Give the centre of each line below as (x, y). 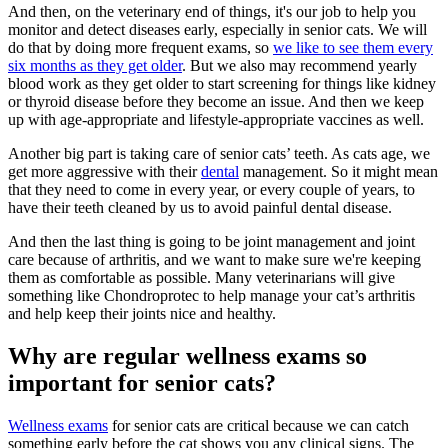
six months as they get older (95, 66)
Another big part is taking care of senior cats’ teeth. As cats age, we (219, 154)
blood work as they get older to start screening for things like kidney (222, 84)
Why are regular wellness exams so (187, 355)
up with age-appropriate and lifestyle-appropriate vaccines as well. (216, 120)
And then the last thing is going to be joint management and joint (211, 242)
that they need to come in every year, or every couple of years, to (211, 190)
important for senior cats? (142, 382)
